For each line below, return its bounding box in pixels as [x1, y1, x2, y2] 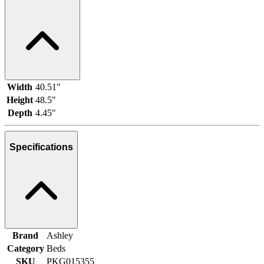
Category [6, 243, 44, 254]
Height [6, 94, 33, 105]
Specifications [9, 141, 73, 152]
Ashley [47, 230, 73, 241]
